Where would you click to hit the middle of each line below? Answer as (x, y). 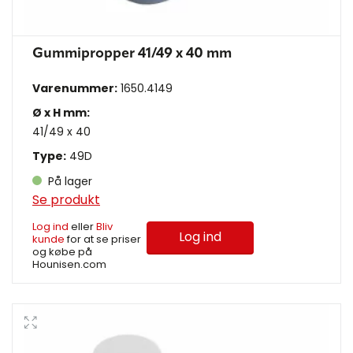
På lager (69, 182)
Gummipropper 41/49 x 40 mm (132, 54)
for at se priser (103, 240)
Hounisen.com (69, 265)
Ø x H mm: (61, 113)
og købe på (62, 252)
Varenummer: (75, 89)
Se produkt (66, 200)
